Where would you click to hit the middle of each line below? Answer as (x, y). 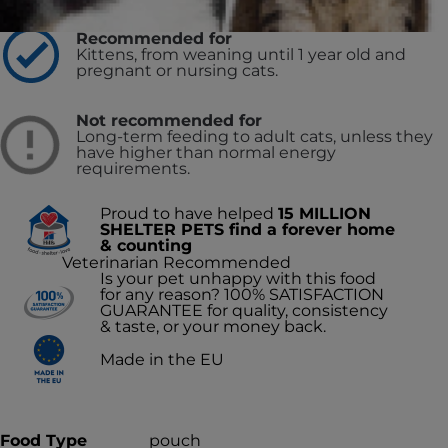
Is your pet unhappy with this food (238, 278)
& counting (146, 245)
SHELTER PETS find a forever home (247, 229)
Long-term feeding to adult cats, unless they (254, 136)
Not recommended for (169, 120)
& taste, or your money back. (213, 326)
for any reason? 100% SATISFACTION (242, 294)
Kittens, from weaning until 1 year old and (241, 54)
